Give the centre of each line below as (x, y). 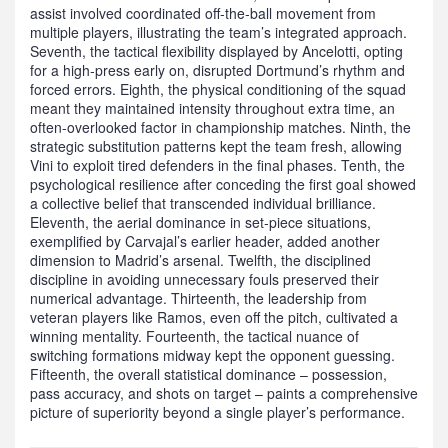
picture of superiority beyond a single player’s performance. (217, 412)
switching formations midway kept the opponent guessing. (212, 355)
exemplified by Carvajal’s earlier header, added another (205, 241)
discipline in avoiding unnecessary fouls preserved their (204, 279)
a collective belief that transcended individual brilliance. (203, 203)
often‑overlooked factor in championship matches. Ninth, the (220, 127)
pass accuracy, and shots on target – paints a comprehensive (224, 393)
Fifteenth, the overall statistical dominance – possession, (208, 374)
